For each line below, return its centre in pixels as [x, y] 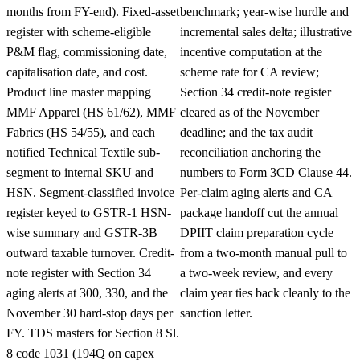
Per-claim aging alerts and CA [256, 192]
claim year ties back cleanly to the [265, 292]
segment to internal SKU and [80, 172]
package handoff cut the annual [259, 212]
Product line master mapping [79, 92]
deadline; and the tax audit [246, 132]
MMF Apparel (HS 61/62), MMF [91, 112]
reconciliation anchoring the [250, 152]
